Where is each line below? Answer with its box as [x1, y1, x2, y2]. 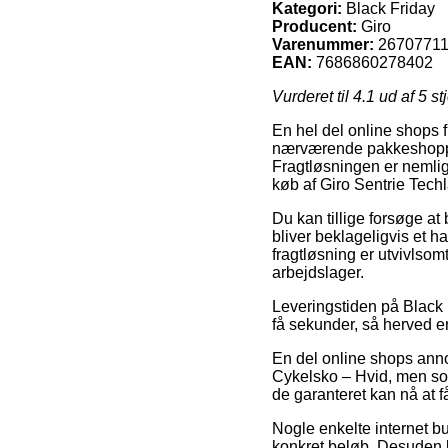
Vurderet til [272, 87, 353, 105]
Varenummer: [272, 35, 374, 53]
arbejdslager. [272, 263, 364, 281]
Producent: [272, 17, 357, 35]
